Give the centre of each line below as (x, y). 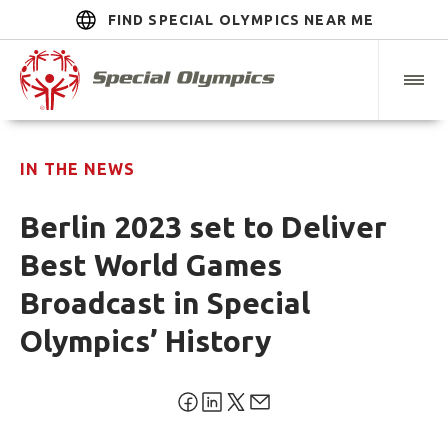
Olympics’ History (145, 341)
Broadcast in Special (165, 303)
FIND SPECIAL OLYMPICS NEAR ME (241, 20)
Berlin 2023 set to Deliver (203, 227)
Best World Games (151, 265)
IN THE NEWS (77, 169)
